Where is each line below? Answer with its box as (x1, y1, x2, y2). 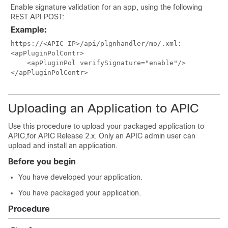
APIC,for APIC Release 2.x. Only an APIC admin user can (8, 132, 195, 140)
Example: (11, 25, 47, 34)
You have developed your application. (18, 173, 142, 181)
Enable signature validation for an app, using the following (11, 3, 203, 11)
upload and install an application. (8, 141, 118, 150)
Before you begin (8, 157, 76, 166)
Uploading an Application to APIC (8, 101, 199, 115)
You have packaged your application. (18, 189, 141, 197)
